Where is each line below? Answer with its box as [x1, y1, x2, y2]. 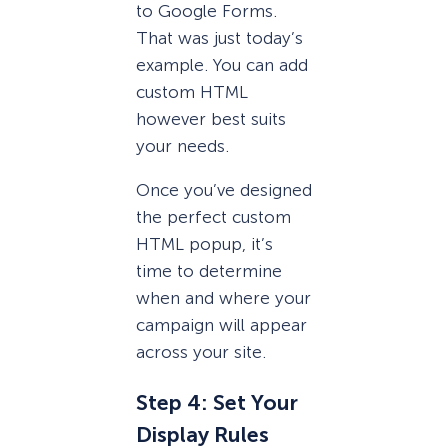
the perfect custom [136, 206, 291, 227]
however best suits [136, 108, 286, 129]
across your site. [136, 341, 266, 362]
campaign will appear [136, 314, 307, 335]
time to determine [136, 260, 282, 281]
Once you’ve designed [136, 179, 312, 200]
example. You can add [136, 54, 308, 75]
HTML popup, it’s [136, 233, 273, 254]
